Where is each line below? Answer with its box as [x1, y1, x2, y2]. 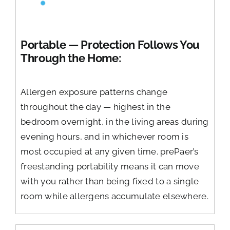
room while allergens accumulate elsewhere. [20, 190, 208, 201]
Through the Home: [20, 51, 121, 65]
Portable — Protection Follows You [20, 37, 200, 51]
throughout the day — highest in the [20, 101, 170, 112]
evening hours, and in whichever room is [20, 131, 189, 142]
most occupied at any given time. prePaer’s [20, 146, 198, 157]
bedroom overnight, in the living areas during [20, 116, 209, 127]
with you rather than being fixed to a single [20, 176, 199, 186]
